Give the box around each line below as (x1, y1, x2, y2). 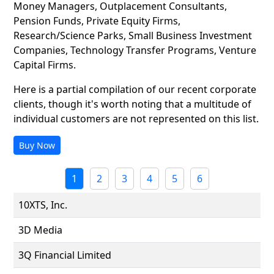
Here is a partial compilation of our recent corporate (13, 83, 256, 96)
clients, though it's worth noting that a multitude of (13, 97, 251, 111)
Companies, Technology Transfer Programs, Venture (13, 43, 256, 57)
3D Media (18, 223, 62, 237)
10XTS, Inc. (18, 198, 67, 212)
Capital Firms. (13, 58, 76, 72)
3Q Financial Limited (18, 248, 111, 262)
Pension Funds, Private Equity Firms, (13, 14, 180, 28)
